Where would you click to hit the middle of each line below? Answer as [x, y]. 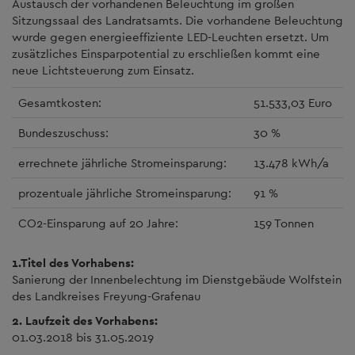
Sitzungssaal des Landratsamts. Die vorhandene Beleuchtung [177, 20]
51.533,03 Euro [293, 102]
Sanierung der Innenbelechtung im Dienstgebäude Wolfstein [177, 279]
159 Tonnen [284, 223]
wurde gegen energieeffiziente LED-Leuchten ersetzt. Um [170, 37]
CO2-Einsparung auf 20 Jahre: [98, 223]
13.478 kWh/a [291, 162]
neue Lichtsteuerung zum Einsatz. [103, 70]
